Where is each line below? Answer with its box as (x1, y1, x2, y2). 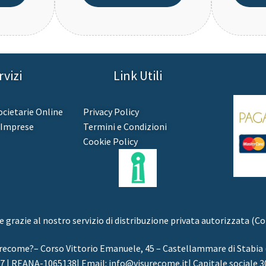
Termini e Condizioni (83, 120, 167, 132)
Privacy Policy (83, 105, 139, 118)
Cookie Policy (83, 135, 138, 147)
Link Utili (113, 66, 163, 84)
